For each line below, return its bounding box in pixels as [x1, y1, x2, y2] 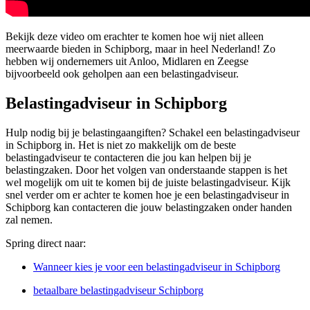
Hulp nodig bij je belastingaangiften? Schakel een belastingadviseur [6, 127, 300, 139]
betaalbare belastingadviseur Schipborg [33, 284, 203, 297]
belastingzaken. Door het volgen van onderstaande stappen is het [6, 164, 287, 176]
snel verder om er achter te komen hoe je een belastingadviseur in [6, 189, 289, 201]
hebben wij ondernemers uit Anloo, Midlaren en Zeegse [6, 55, 248, 68]
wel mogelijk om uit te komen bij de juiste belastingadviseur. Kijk [6, 176, 291, 189]
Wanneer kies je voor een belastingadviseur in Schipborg [33, 261, 280, 273]
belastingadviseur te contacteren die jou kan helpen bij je [6, 152, 251, 164]
